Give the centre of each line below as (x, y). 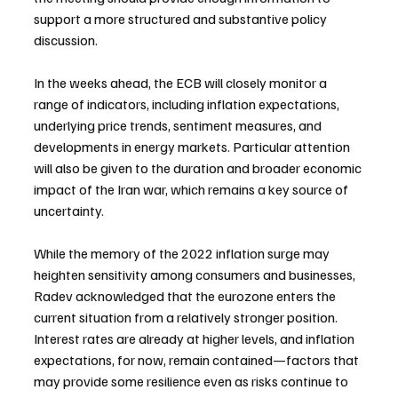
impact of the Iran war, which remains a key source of (192, 189)
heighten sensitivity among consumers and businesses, (196, 274)
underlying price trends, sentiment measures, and (179, 125)
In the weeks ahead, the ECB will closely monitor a (182, 82)
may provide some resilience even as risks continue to (192, 381)
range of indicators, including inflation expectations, (188, 103)
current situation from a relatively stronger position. (187, 317)
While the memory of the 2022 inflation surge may (183, 253)
